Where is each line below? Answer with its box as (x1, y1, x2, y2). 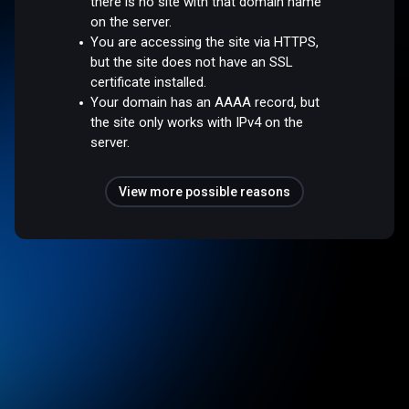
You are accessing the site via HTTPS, (90, 33, 320, 50)
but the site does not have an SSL (90, 53, 293, 70)
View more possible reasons (119, 184, 290, 199)
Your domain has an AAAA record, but (90, 93, 320, 110)
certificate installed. (90, 73, 207, 90)
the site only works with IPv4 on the (90, 113, 304, 131)
